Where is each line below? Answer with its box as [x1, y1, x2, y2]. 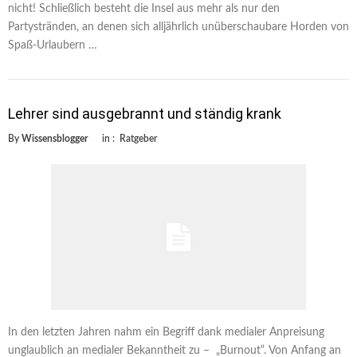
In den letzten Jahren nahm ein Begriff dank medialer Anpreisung [8, 327, 324, 339]
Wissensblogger [22, 133, 88, 143]
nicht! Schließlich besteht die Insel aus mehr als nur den [8, 2, 280, 14]
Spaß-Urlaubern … [8, 39, 97, 51]
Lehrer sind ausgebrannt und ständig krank [8, 104, 281, 122]
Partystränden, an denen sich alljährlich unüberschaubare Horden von [8, 21, 349, 33]
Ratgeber [120, 133, 157, 143]
